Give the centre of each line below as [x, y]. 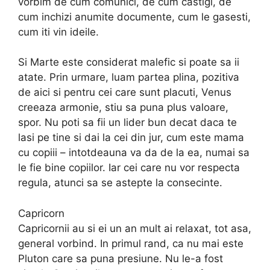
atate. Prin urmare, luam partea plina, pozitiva [129, 77]
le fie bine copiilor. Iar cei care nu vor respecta [129, 168]
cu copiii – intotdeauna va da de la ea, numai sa [134, 153]
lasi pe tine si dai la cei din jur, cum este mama [131, 138]
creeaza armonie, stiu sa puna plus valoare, [123, 108]
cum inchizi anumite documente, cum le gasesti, [134, 17]
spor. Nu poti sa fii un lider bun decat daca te [127, 123]
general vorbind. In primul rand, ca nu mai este [131, 243]
